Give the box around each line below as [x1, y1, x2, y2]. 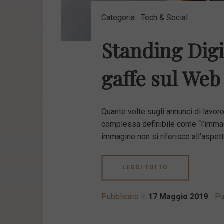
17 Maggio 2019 [148, 192, 208, 202]
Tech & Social [141, 13, 188, 23]
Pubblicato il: [101, 192, 148, 202]
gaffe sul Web [101, 65, 220, 92]
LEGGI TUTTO [122, 164, 168, 171]
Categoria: [101, 13, 138, 23]
